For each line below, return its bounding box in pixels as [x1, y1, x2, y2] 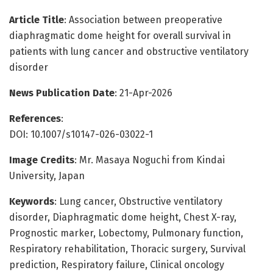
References [9, 112, 61, 124]
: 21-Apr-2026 [115, 87, 172, 99]
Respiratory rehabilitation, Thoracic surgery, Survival [9, 243, 246, 255]
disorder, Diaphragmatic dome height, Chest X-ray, [9, 211, 236, 223]
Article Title [9, 13, 64, 26]
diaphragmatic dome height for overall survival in [9, 29, 231, 41]
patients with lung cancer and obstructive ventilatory [9, 45, 249, 57]
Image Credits [9, 154, 74, 166]
